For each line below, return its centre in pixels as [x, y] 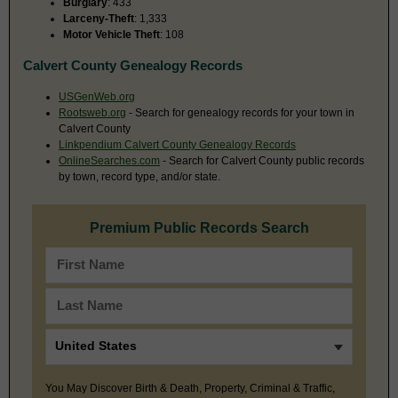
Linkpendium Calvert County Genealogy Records [177, 144]
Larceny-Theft [99, 18]
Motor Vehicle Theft [111, 34]
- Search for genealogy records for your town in [240, 112]
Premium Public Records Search [199, 227]
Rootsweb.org [92, 112]
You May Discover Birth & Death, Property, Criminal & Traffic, [190, 388]
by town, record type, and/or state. [139, 176]
